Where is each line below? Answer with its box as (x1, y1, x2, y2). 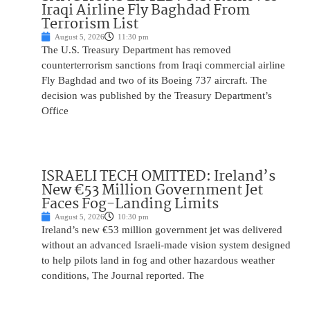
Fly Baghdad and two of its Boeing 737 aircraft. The (42, 75, 267, 86)
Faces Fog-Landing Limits (42, 192, 219, 217)
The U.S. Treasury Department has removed (42, 44, 231, 56)
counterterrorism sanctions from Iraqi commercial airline (42, 60, 285, 71)
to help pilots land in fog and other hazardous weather (42, 255, 275, 266)
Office (42, 105, 69, 117)
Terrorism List (42, 12, 138, 37)
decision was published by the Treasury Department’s (42, 90, 272, 102)
